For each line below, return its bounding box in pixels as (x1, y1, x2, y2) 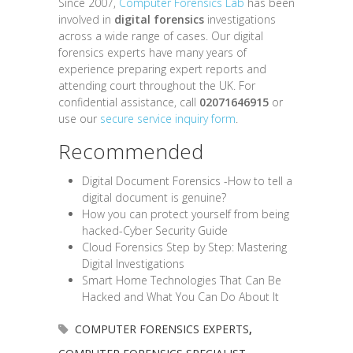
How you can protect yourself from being (82, 206, 289, 222)
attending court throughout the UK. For (58, 78, 255, 94)
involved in (58, 12, 114, 28)
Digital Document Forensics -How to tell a (82, 173, 292, 189)
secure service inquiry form (100, 111, 236, 127)
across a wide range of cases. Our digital (58, 28, 263, 44)
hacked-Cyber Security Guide (82, 223, 228, 239)
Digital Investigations (82, 256, 184, 272)
